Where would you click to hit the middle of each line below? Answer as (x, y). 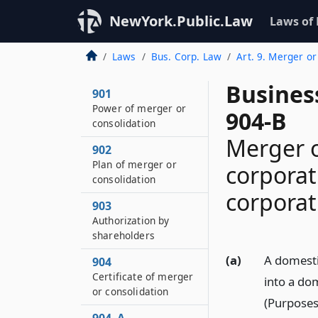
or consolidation (131, 291)
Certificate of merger (143, 276)
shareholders (124, 235)
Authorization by (131, 220)
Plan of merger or (135, 164)
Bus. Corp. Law (186, 56)
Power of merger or (139, 108)
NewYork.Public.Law (181, 21)
